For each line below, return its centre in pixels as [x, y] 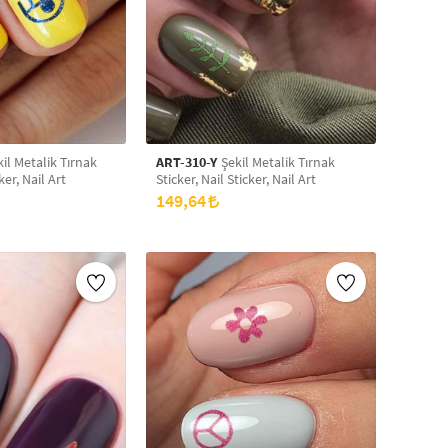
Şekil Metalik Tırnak [276, 162]
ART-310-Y [187, 162]
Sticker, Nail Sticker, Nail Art [236, 179]
